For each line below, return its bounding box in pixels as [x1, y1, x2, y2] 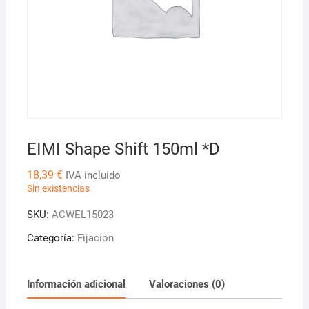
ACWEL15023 [51, 208, 114, 221]
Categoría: [26, 232, 77, 245]
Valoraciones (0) [148, 277, 225, 290]
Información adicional [26, 277, 126, 290]
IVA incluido [65, 169, 121, 182]
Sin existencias [26, 183, 90, 195]
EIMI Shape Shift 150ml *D [26, 139, 220, 159]
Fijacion [77, 232, 114, 245]
